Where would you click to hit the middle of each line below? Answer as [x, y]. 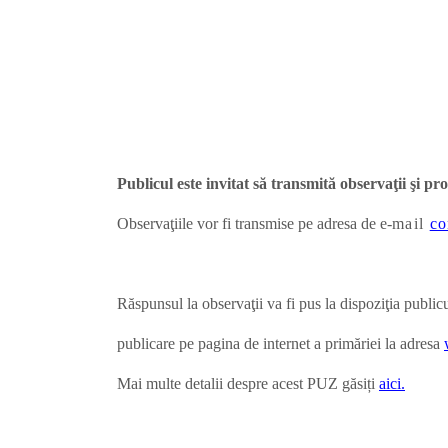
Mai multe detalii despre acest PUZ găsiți [248, 384]
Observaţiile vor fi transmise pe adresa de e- [254, 224]
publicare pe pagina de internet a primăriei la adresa [280, 344]
